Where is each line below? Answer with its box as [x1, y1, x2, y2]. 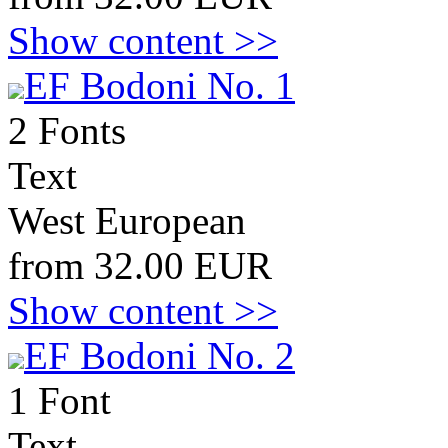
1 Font [8, 379, 111, 422]
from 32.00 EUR [8, 244, 272, 287]
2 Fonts [8, 109, 126, 152]
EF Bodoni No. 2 [24, 334, 295, 377]
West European [8, 199, 246, 242]
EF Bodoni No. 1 [24, 64, 295, 107]
